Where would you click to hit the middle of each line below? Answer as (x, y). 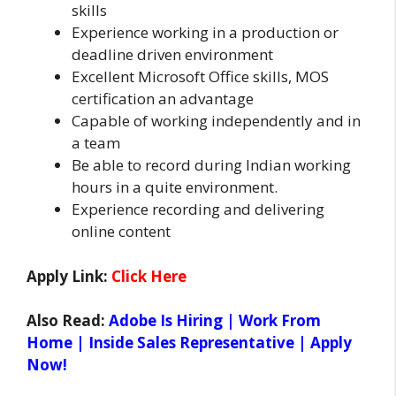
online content (121, 232)
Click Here (149, 276)
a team (96, 143)
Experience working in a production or (205, 33)
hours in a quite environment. (175, 187)
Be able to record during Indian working (211, 165)
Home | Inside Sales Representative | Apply (189, 343)
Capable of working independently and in (216, 121)
